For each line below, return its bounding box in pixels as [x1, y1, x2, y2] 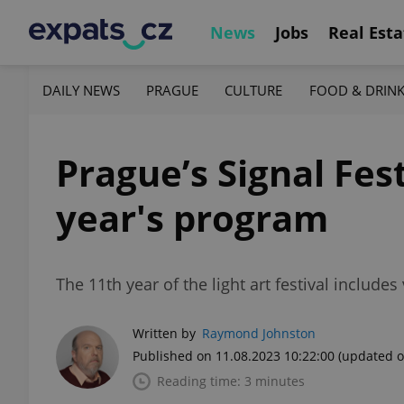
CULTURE [225, 80, 283, 99]
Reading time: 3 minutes [157, 372, 305, 390]
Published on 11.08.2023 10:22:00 [133, 347, 335, 364]
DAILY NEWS [42, 80, 120, 99]
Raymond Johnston [202, 325, 316, 342]
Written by [133, 325, 196, 342]
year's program [56, 193, 328, 243]
